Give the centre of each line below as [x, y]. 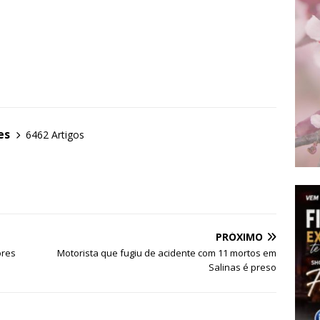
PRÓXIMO [240, 237]
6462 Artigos [55, 134]
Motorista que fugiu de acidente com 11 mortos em [167, 253]
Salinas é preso [243, 267]
